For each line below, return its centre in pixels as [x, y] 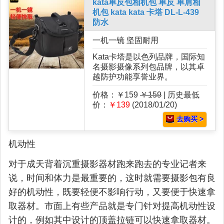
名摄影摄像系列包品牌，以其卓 [148, 67]
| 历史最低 [180, 95]
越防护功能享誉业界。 [132, 77]
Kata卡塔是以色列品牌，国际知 [149, 57]
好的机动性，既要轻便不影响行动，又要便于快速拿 [112, 192]
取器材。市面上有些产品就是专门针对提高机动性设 [112, 206]
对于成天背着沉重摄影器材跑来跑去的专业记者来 [107, 164]
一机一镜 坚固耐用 [125, 40]
